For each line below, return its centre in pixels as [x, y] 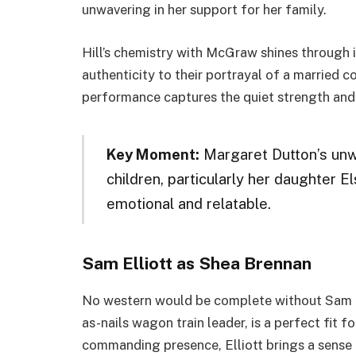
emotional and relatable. [188, 204]
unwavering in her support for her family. [204, 10]
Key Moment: [153, 155]
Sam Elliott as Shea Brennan [197, 263]
